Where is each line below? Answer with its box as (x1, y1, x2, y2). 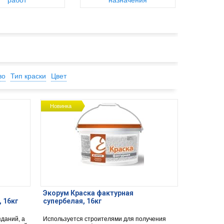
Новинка (50, 103, 72, 109)
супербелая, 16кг (42, 197, 102, 205)
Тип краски (10, 72, 46, 80)
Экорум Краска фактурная (42, 189, 133, 197)
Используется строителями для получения (42, 215, 166, 222)
